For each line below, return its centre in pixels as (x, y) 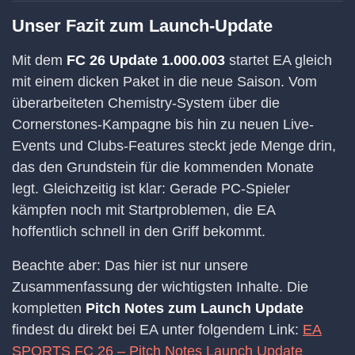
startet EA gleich (279, 61)
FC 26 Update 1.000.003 (146, 61)
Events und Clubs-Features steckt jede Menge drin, (174, 146)
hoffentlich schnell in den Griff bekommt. (139, 232)
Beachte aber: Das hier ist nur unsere (130, 266)
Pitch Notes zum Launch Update (195, 309)
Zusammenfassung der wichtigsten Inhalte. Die (160, 287)
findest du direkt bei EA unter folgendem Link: (157, 330)
